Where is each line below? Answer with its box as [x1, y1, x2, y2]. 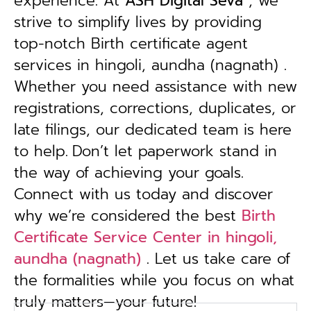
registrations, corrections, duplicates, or [14, 97, 296, 119]
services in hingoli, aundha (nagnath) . [14, 54, 287, 76]
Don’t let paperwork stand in [72, 140, 277, 162]
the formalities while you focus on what [14, 269, 294, 292]
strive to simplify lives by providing [14, 11, 262, 33]
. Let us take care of [141, 248, 290, 270]
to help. [14, 140, 68, 162]
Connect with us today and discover [14, 183, 273, 205]
